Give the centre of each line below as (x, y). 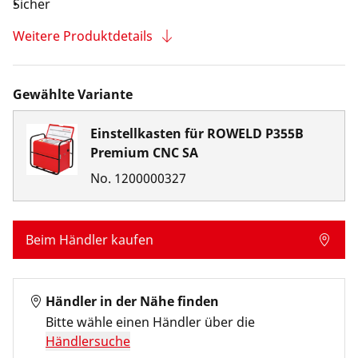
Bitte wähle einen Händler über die (150, 322)
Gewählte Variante (73, 94)
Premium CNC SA (144, 153)
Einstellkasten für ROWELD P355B (197, 133)
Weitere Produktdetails (83, 36)
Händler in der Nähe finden (132, 301)
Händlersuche (88, 341)
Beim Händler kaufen (89, 240)
